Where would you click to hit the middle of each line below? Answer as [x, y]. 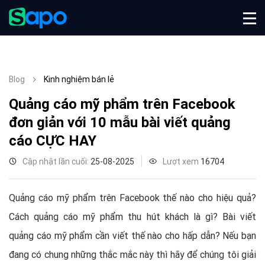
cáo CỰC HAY [53, 140]
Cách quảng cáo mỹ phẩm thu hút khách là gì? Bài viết [132, 216]
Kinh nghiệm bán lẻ [79, 79]
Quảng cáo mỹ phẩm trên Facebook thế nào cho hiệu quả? [132, 198]
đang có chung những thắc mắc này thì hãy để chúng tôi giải [132, 254]
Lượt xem [182, 161]
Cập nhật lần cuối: [56, 161]
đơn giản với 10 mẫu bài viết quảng [120, 122]
